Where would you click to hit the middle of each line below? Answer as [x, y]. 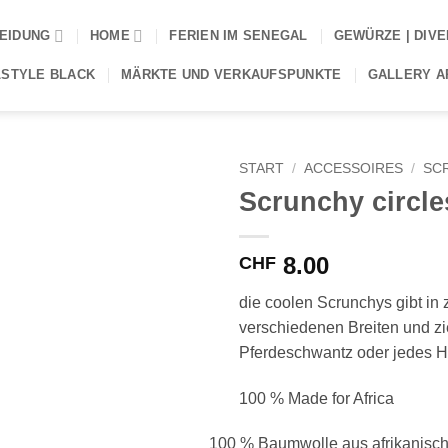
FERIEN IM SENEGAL [238, 35]
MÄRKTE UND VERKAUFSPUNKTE [231, 74]
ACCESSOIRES [354, 168]
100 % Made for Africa [316, 398]
